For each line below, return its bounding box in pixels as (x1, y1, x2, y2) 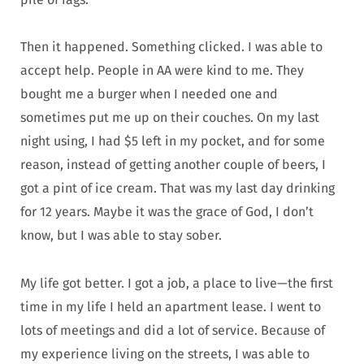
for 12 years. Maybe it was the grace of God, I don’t (20, 204, 314, 220)
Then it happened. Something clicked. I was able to (20, 39, 323, 55)
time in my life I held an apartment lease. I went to (20, 298, 321, 314)
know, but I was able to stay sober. (20, 227, 222, 244)
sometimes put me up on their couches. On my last (20, 110, 319, 126)
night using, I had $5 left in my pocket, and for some (20, 133, 325, 149)
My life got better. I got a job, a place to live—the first (20, 275, 333, 291)
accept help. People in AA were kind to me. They (20, 63, 304, 79)
